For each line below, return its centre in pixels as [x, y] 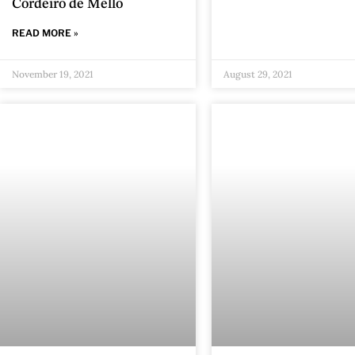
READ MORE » [45, 32]
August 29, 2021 [258, 74]
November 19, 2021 [53, 74]
